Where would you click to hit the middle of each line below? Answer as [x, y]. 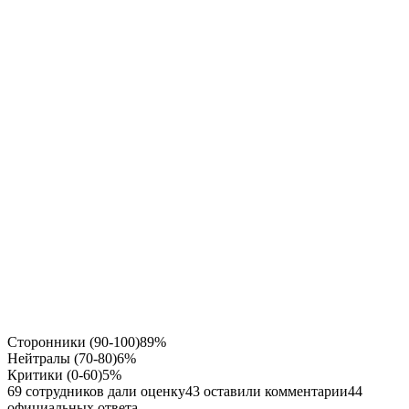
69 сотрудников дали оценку [96, 391]
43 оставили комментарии [267, 391]
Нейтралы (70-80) [62, 358]
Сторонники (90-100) [73, 341]
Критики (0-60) [55, 374]
